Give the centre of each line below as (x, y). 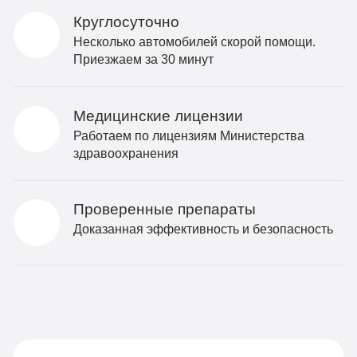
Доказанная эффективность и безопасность (203, 229)
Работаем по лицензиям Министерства (188, 135)
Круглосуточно (126, 22)
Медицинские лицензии (158, 116)
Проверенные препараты (164, 210)
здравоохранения (126, 153)
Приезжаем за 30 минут (143, 59)
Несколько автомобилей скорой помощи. (194, 41)
